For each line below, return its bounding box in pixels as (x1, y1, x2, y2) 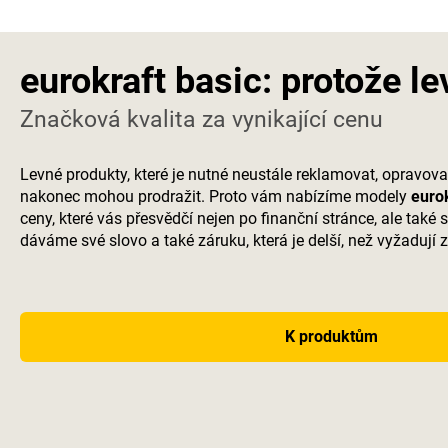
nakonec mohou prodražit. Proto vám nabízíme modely (20, 187, 411, 206)
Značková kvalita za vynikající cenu (20, 106, 383, 133)
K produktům (284, 327, 378, 346)
